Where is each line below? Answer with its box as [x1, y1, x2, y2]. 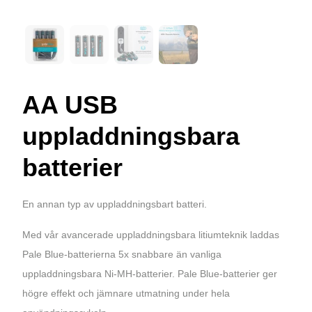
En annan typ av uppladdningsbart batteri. [22, 198, 207, 210]
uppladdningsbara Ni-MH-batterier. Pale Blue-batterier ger [22, 267, 277, 279]
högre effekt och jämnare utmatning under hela [22, 287, 230, 299]
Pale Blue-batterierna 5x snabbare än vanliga [22, 248, 221, 260]
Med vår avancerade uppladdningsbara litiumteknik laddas [22, 228, 279, 240]
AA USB [22, 90, 118, 119]
